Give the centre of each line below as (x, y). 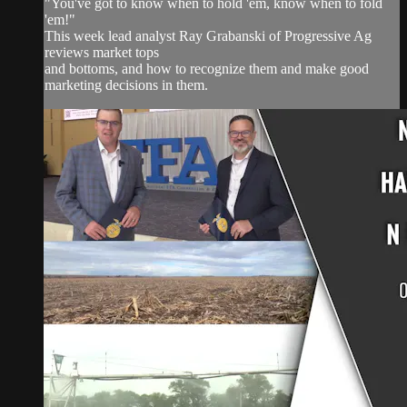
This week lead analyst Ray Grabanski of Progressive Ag (208, 35)
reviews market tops (102, 52)
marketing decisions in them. (126, 84)
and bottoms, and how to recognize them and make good (207, 68)
